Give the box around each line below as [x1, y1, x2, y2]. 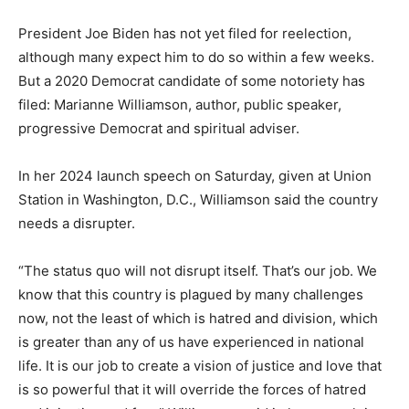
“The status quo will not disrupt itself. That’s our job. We [18, 262, 377, 279]
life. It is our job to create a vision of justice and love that [18, 357, 382, 374]
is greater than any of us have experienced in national [18, 333, 364, 351]
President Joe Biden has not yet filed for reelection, [18, 25, 351, 42]
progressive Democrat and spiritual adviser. [18, 120, 299, 137]
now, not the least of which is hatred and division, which [18, 309, 378, 327]
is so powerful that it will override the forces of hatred [18, 381, 366, 398]
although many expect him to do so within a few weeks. [18, 48, 374, 66]
